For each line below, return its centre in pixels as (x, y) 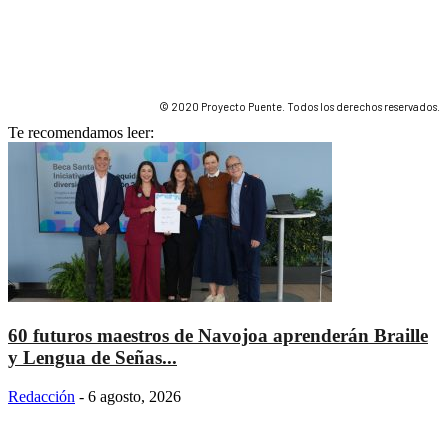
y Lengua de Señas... (92, 357)
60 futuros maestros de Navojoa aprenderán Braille (218, 335)
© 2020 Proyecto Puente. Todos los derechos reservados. (299, 107)
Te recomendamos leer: (81, 133)
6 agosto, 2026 (134, 396)
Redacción (41, 396)
